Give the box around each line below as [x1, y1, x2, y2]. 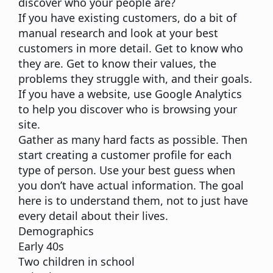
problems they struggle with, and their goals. [18, 71, 252, 87]
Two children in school [18, 254, 135, 269]
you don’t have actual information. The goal [18, 178, 244, 193]
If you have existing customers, [18, 10, 183, 26]
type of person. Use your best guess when [18, 163, 235, 178]
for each [186, 147, 232, 163]
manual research [18, 26, 105, 41]
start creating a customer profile [18, 147, 186, 163]
